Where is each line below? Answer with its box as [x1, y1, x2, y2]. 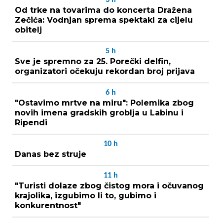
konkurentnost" [15, 200, 81, 210]
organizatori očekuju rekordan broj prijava [15, 66, 195, 76]
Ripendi [15, 117, 47, 127]
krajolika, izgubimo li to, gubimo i [15, 190, 156, 200]
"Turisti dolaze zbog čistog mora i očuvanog [15, 181, 204, 190]
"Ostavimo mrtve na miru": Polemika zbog [15, 98, 194, 108]
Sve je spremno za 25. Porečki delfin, [15, 56, 171, 66]
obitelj [15, 25, 42, 35]
